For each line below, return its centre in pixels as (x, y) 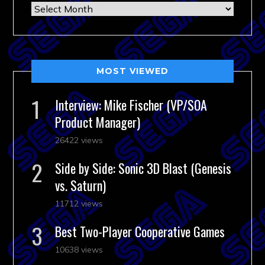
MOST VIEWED (132, 71)
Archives (50, 8)
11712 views (79, 203)
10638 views (79, 249)
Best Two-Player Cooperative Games (140, 231)
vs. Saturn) (81, 185)
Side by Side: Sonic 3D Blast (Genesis (143, 168)
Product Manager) (98, 122)
